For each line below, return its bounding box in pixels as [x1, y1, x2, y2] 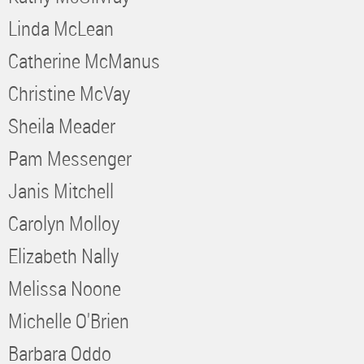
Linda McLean [8, 14, 114, 41]
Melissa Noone [8, 274, 121, 301]
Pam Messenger [8, 144, 132, 171]
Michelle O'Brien [8, 306, 129, 334]
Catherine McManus [8, 46, 160, 74]
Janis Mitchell [8, 176, 114, 204]
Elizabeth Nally [8, 241, 119, 269]
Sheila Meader [8, 111, 115, 139]
